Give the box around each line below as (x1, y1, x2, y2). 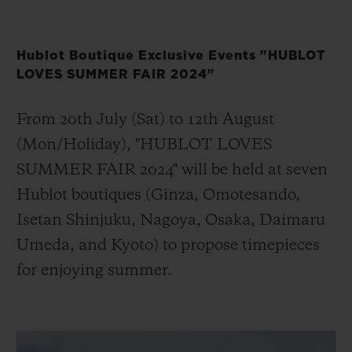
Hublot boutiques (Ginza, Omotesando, (16, 187, 300, 203)
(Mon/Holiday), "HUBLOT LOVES (16, 137, 272, 153)
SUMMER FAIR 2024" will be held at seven (16, 162, 328, 178)
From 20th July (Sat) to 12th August (16, 112, 274, 128)
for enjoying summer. (16, 262, 175, 279)
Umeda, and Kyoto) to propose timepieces (16, 237, 320, 254)
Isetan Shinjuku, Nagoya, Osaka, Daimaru (16, 212, 325, 229)
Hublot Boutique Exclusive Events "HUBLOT (16, 49, 326, 62)
